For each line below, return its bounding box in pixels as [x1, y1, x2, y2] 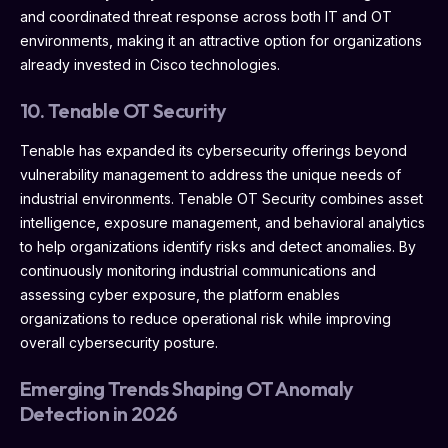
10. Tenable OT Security [20, 97, 227, 123]
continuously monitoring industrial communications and [20, 261, 376, 279]
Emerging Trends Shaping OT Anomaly [20, 375, 354, 401]
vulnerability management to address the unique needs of [20, 165, 401, 183]
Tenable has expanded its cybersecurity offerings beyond [20, 141, 407, 159]
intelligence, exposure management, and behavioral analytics [20, 213, 425, 231]
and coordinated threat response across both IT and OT [20, 7, 392, 25]
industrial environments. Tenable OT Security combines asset [20, 189, 423, 207]
